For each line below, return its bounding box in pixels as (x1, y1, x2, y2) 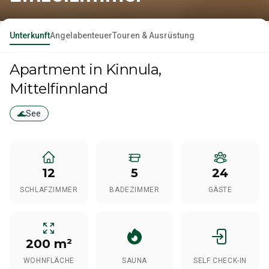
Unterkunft (10, 31, 50, 40)
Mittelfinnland (10, 80, 108, 97)
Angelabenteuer (50, 31, 112, 40)
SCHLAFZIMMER (20, 186, 78, 194)
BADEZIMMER (109, 186, 160, 194)
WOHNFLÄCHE (23, 256, 74, 265)
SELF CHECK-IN (193, 256, 247, 265)
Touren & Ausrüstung (112, 31, 195, 40)
